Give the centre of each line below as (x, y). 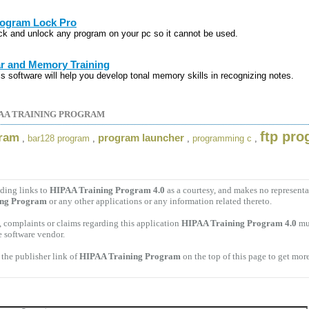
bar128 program (59, 139)
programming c (222, 139)
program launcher (141, 138)
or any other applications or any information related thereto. (159, 201)
